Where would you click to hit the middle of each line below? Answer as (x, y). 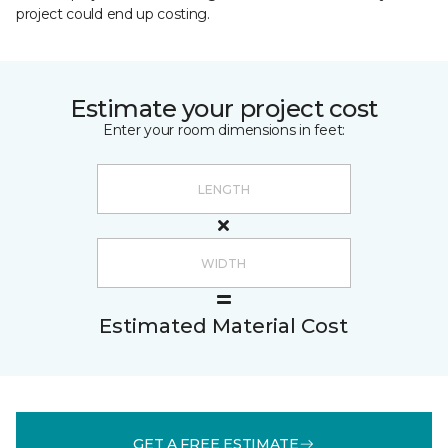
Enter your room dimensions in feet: (224, 130)
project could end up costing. (113, 14)
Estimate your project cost (224, 108)
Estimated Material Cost (223, 326)
